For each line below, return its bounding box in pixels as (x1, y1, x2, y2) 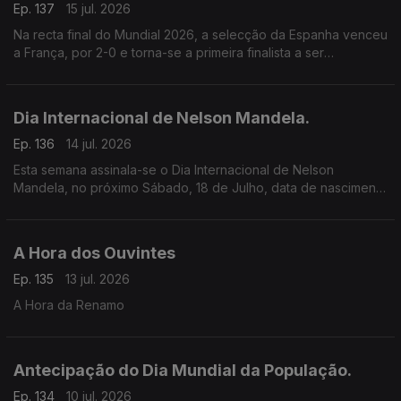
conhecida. (13, 63, 79, 78)
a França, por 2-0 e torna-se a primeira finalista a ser (13, 45, 324, 60)
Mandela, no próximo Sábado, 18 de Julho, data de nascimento (13, 180, 388, 195)
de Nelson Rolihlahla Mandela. (13, 198, 191, 213)
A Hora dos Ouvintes (13, 243, 175, 262)
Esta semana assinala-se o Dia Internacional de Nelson (13, 162, 334, 177)
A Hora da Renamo (13, 297, 124, 312)
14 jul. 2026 (66, 136, 132, 151)
